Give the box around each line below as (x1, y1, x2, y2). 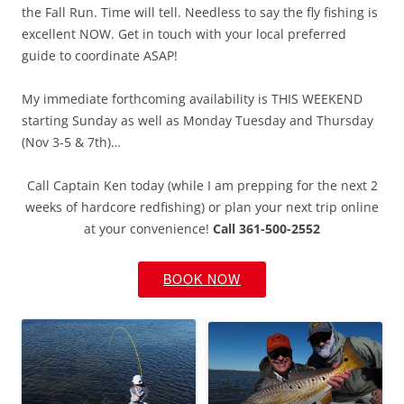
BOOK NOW (163, 270, 241, 288)
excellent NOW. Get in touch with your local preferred (22, 25, 346, 42)
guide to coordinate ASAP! (22, 47, 178, 64)
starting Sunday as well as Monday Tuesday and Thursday (22, 112, 373, 129)
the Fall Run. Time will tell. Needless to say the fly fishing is (22, 4, 378, 21)
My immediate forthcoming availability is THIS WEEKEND (22, 90, 363, 107)
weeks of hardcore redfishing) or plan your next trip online (25, 198, 379, 216)
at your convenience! (84, 220, 213, 237)
